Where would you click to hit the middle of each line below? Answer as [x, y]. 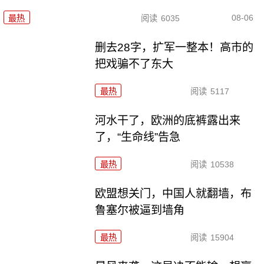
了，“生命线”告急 [138, 137]
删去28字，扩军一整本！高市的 [174, 48]
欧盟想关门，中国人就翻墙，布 [174, 193]
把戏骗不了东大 [134, 64]
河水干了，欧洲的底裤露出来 [168, 120]
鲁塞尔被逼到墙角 [140, 210]
